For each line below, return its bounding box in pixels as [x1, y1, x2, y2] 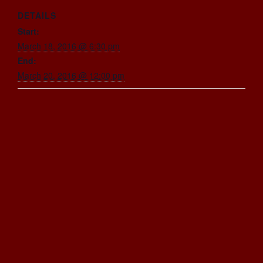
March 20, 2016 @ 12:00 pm [18, 69, 124, 81]
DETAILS [18, 9, 56, 21]
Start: [18, 25, 39, 37]
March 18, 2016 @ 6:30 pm [18, 39, 120, 52]
